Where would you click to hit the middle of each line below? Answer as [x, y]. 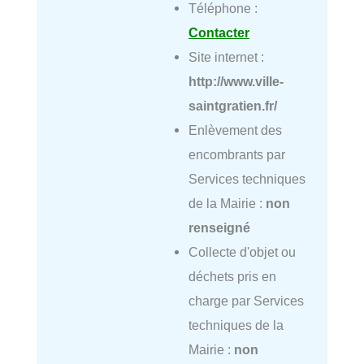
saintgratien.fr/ [232, 105]
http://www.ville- [236, 81]
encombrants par [236, 154]
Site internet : [226, 56]
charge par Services [246, 300]
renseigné [219, 227]
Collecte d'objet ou [242, 251]
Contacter [219, 32]
